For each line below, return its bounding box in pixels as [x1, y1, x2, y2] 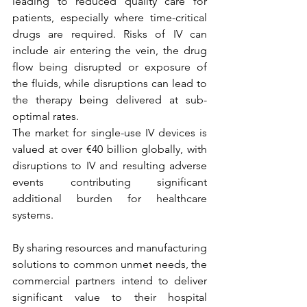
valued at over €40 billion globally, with [12, 143, 207, 156]
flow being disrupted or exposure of [12, 60, 207, 74]
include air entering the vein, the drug [12, 44, 207, 58]
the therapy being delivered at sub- [12, 93, 207, 107]
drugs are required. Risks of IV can [12, 27, 207, 41]
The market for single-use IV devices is [12, 126, 207, 140]
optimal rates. [12, 110, 82, 123]
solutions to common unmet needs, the [12, 258, 207, 271]
